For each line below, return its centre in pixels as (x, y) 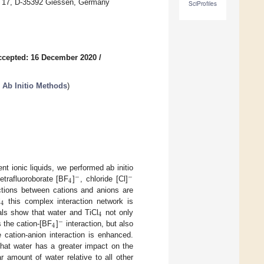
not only (118, 212)
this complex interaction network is (69, 201)
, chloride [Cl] (104, 179)
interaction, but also (98, 223)
